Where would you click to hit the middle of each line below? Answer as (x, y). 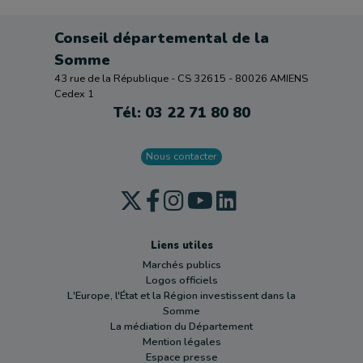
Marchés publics (181, 265)
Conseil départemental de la (162, 38)
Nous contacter (181, 156)
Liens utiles (181, 246)
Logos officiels (181, 280)
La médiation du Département (181, 327)
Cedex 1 (75, 94)
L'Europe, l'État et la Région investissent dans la (181, 296)
